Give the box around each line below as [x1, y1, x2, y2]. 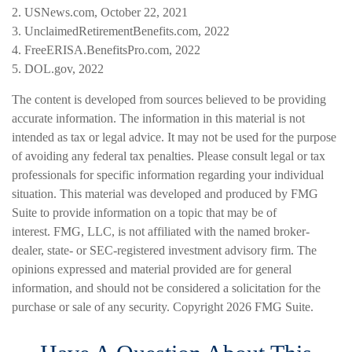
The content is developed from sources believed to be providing [12, 93, 326, 107]
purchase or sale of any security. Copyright [12, 300, 226, 314]
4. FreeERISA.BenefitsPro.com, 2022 [12, 43, 200, 57]
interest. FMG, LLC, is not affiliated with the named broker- [12, 225, 310, 239]
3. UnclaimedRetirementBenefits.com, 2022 [12, 24, 229, 38]
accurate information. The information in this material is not [12, 112, 305, 126]
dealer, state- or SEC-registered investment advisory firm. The [12, 244, 317, 258]
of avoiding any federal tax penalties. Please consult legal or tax [12, 149, 325, 163]
